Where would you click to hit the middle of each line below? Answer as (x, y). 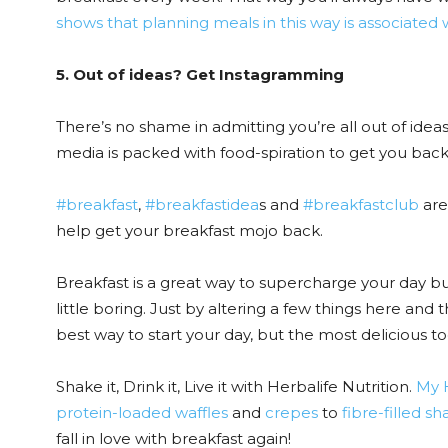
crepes (291, 413)
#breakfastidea (202, 205)
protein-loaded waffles (142, 413)
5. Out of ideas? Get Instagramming (200, 75)
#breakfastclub (361, 205)
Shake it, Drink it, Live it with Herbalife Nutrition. (236, 387)
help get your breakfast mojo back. (189, 231)
